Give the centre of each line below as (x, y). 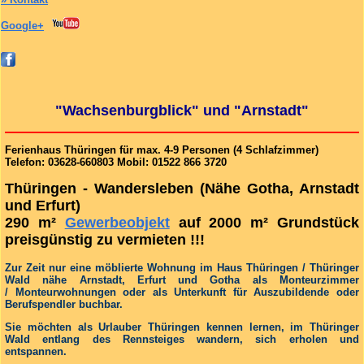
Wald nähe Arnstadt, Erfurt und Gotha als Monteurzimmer (182, 279)
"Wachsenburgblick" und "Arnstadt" (182, 111)
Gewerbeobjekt (117, 223)
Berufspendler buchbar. (64, 304)
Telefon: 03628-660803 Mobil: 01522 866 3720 (116, 162)
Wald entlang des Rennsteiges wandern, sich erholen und (182, 339)
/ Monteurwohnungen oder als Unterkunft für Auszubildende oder (182, 292)
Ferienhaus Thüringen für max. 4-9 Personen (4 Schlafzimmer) (162, 150)
